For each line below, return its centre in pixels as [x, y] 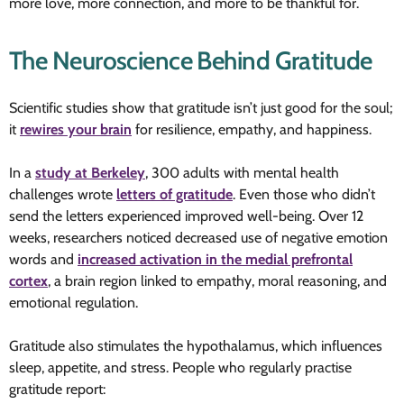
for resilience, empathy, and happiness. [252, 129]
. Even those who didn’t [304, 194]
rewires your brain [76, 129]
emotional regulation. [73, 302]
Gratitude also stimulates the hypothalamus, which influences [196, 345]
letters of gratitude [174, 194]
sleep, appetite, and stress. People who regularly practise [180, 367]
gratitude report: [57, 389]
